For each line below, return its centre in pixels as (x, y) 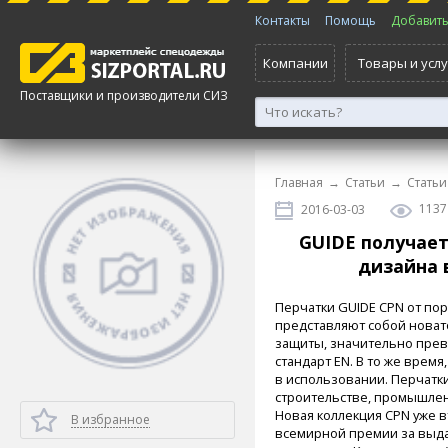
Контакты (282, 20)
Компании (295, 63)
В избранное (110, 419)
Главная (299, 182)
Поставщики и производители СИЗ (124, 95)
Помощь (350, 20)
